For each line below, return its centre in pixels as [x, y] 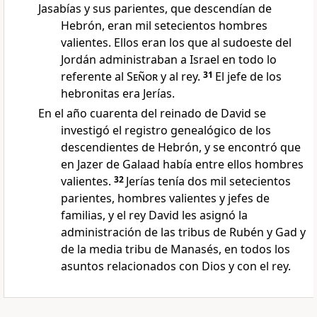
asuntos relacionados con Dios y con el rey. [176, 266]
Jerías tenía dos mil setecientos [208, 181]
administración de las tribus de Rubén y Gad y [183, 232]
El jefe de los [248, 77]
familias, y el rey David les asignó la [154, 215]
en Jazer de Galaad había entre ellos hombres [182, 165]
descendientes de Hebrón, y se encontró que [181, 148]
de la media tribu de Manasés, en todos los [175, 249]
